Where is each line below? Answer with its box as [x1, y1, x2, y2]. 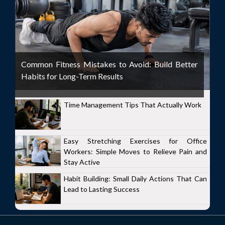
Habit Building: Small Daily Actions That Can [64, 174, 207, 183]
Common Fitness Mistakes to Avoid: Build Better [21, 59, 198, 69]
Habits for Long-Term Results [21, 71, 123, 81]
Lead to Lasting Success [64, 185, 140, 194]
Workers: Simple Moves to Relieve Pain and [64, 147, 207, 156]
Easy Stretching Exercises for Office [64, 137, 207, 146]
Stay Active [64, 158, 100, 167]
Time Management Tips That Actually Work [64, 100, 201, 109]
